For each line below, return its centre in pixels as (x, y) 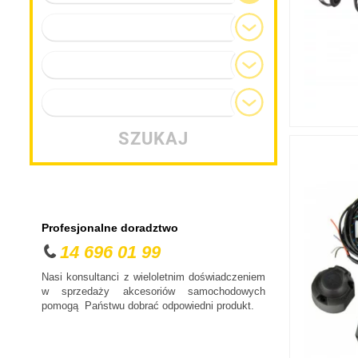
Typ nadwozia (82, 102)
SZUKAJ (153, 139)
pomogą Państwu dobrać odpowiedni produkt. (148, 306)
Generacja (74, 65)
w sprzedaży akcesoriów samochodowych (153, 292)
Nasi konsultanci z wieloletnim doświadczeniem (153, 277)
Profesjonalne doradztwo (110, 227)
